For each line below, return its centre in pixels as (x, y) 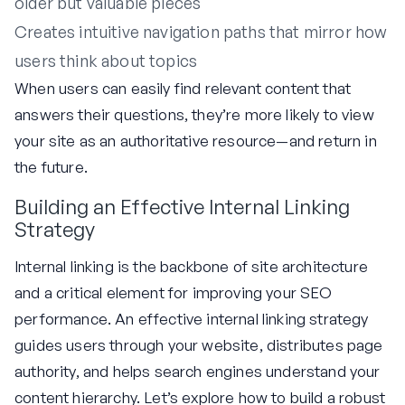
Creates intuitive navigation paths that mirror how (201, 32)
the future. (51, 167)
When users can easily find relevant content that (183, 89)
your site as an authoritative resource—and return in (196, 141)
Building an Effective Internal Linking (182, 207)
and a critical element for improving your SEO (174, 293)
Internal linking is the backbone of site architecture (191, 267)
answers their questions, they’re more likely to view (194, 115)
